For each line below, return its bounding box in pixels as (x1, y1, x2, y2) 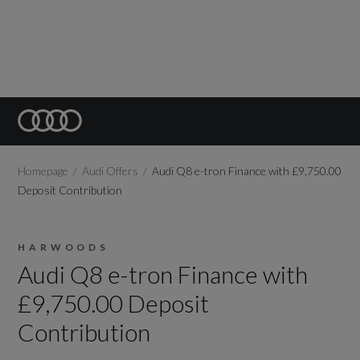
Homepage (18, 164, 69, 178)
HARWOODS (18, 241, 109, 253)
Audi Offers (82, 164, 139, 178)
